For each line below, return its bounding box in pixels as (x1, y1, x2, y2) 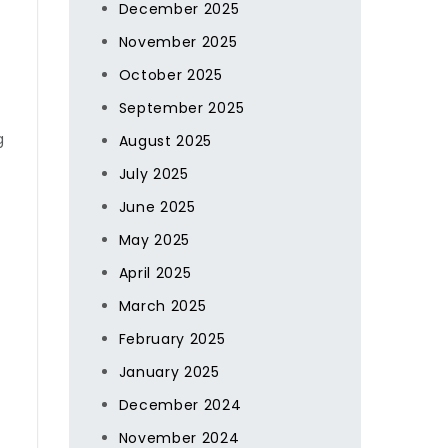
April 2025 (118, 263, 192, 283)
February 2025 (118, 329, 226, 349)
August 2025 (118, 131, 213, 151)
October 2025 (118, 65, 223, 85)
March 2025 (118, 296, 207, 316)
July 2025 (118, 164, 189, 184)
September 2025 (118, 98, 245, 118)
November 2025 (118, 32, 238, 52)
